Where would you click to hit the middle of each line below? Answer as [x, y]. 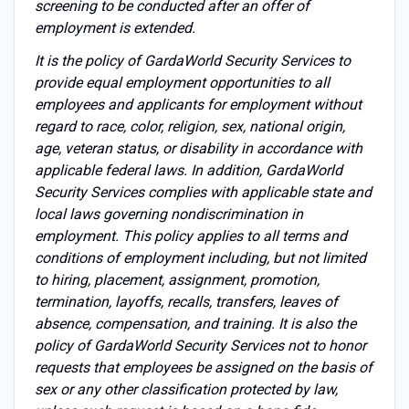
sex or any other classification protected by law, [186, 389]
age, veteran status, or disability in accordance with [198, 148]
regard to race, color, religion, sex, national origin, [189, 126]
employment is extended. [115, 27]
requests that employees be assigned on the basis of [203, 367]
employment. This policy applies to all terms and [190, 236]
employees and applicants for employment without [198, 104]
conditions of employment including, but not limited [200, 257]
